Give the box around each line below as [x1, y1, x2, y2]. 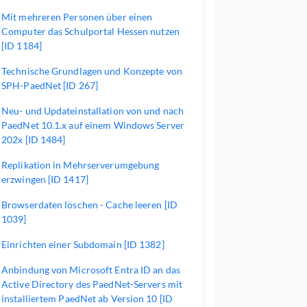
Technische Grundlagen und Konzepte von [1, 65, 182, 77]
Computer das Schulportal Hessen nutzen [1, 25, 180, 37]
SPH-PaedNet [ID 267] [1, 79, 98, 91]
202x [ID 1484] [1, 134, 66, 145]
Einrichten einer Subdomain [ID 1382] [1, 238, 164, 250]
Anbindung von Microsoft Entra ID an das [1, 264, 180, 275]
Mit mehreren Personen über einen [1, 11, 153, 23]
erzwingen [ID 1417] [1, 173, 88, 185]
